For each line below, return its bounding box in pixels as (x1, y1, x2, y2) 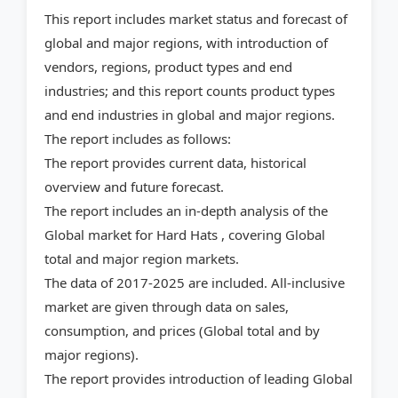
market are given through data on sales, (44, 298, 289, 316)
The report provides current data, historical (44, 154, 306, 172)
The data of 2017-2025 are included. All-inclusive (44, 274, 345, 292)
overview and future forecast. (44, 178, 224, 196)
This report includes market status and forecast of (44, 10, 347, 28)
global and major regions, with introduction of (44, 34, 328, 52)
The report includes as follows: (44, 130, 231, 148)
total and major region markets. (44, 250, 239, 268)
